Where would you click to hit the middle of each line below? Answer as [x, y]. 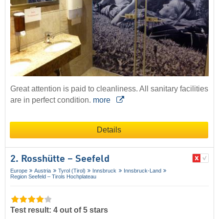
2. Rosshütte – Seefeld [60, 159]
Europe [19, 171]
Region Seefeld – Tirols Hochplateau [53, 176]
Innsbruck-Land [142, 171]
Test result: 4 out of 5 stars [59, 210]
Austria [43, 171]
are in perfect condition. [52, 100]
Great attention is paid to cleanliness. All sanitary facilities [109, 89]
